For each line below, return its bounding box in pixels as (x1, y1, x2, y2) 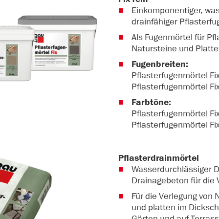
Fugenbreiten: (131, 58, 188, 70)
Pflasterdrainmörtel (118, 152, 199, 164)
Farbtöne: (131, 96, 171, 108)
